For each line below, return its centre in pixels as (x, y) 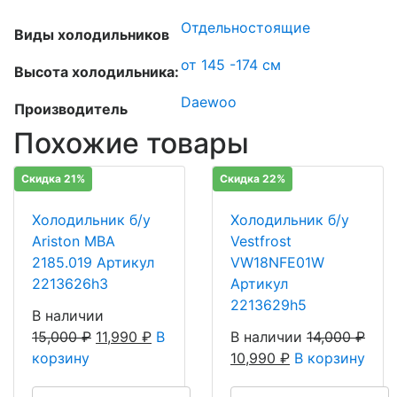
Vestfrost (261, 241)
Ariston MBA (74, 241)
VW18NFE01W (277, 262)
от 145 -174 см (231, 64)
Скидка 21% (53, 178)
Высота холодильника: (97, 71)
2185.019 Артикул (93, 262)
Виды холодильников (92, 34)
